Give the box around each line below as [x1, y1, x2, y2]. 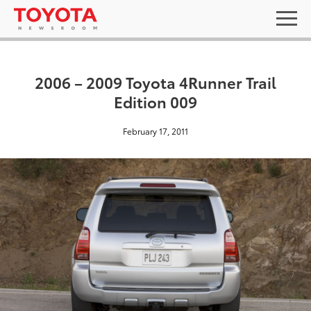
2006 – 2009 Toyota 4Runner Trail [35, 71, 276, 92]
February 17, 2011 [123, 125, 188, 137]
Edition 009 [114, 90, 197, 112]
